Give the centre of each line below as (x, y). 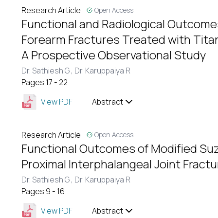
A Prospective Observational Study (114, 55)
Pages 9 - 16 (43, 191)
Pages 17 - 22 (45, 82)
